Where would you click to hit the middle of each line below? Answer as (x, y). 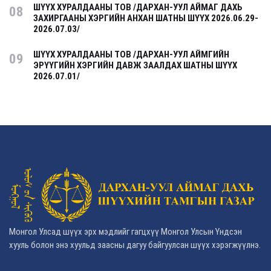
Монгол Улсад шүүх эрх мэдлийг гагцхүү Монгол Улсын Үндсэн (126, 232)
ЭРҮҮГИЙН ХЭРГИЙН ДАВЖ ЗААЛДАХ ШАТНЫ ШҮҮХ (135, 66)
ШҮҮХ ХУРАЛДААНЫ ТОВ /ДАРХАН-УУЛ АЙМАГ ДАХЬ (138, 8)
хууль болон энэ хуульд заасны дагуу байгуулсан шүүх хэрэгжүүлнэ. (135, 245)
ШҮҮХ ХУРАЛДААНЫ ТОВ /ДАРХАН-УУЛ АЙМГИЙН (131, 55)
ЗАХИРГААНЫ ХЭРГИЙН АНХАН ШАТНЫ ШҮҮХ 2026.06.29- (146, 18)
